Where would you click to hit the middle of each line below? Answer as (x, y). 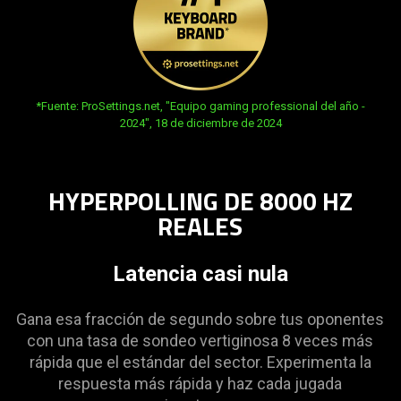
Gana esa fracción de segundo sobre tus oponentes (200, 319)
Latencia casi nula (200, 273)
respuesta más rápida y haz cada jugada (200, 383)
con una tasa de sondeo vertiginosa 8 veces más (200, 340)
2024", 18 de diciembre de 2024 (200, 123)
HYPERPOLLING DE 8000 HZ (200, 200)
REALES (200, 226)
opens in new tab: (66, 105)
